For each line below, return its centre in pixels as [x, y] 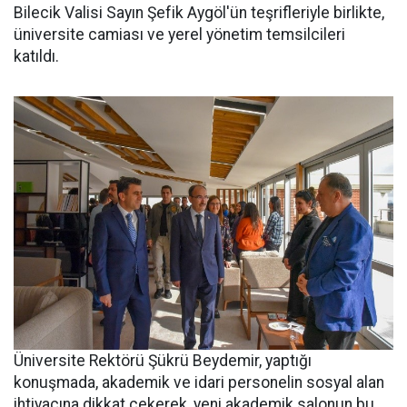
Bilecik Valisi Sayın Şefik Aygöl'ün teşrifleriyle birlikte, [199, 13]
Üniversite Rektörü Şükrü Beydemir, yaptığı [163, 361]
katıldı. [36, 56]
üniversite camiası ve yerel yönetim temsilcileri [179, 35]
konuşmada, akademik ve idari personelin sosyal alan [199, 383]
